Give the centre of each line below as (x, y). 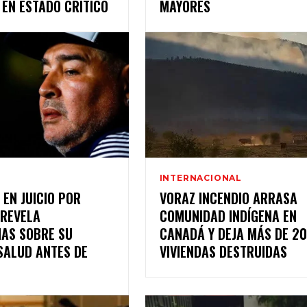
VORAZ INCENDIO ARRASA (228, 198)
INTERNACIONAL (201, 177)
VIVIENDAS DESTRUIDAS (223, 251)
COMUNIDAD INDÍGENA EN (228, 216)
